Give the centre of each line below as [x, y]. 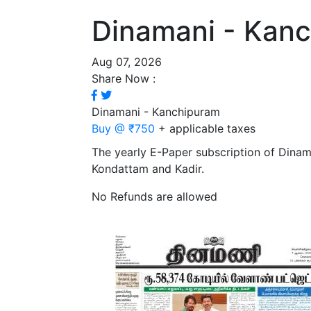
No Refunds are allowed [154, 196]
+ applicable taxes [207, 128]
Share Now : [124, 78]
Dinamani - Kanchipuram [156, 112]
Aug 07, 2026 [127, 62]
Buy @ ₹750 [123, 128]
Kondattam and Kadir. [148, 169]
